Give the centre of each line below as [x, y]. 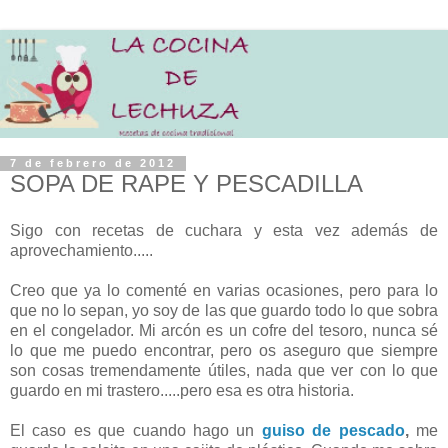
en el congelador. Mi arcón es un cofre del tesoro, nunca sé [224, 331]
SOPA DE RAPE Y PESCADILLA [186, 183]
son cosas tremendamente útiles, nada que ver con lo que [224, 371]
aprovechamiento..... [81, 251]
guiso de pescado [333, 431]
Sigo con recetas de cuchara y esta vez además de [224, 231]
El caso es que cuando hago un [136, 431]
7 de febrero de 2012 [93, 163]
